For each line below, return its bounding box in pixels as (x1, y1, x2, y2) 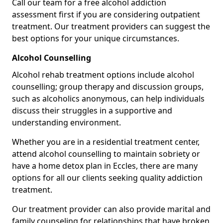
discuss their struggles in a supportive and (12, 105, 172, 116)
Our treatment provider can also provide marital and (12, 204, 211, 215)
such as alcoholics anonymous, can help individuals (12, 93, 205, 104)
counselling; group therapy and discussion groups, (12, 81, 204, 92)
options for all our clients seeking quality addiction (12, 172, 203, 183)
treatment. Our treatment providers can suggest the (12, 21, 210, 32)
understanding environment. (12, 117, 121, 128)
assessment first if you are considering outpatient (12, 9, 200, 20)
